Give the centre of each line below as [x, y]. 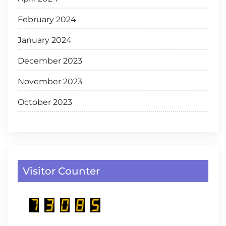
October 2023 [45, 102]
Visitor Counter [61, 171]
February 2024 [47, 20]
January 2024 [45, 40]
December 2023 [50, 61]
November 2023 [50, 82]
